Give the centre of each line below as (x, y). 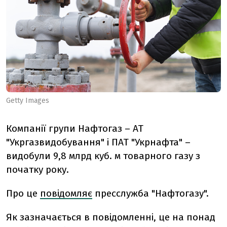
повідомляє (66, 193)
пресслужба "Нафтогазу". (150, 193)
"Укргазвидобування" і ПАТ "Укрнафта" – (98, 142)
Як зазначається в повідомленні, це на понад (111, 217)
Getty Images (28, 100)
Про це (23, 193)
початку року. (37, 169)
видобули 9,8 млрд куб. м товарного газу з (103, 156)
